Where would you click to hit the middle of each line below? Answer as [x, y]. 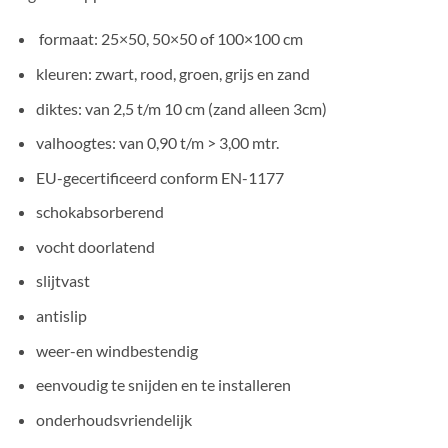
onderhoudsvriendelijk [113, 419]
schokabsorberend [99, 212]
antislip [61, 316]
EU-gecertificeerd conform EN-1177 [159, 177]
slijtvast [62, 281]
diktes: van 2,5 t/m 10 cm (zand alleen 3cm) [181, 108]
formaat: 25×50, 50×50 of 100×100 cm [169, 39]
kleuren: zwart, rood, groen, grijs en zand [172, 73]
